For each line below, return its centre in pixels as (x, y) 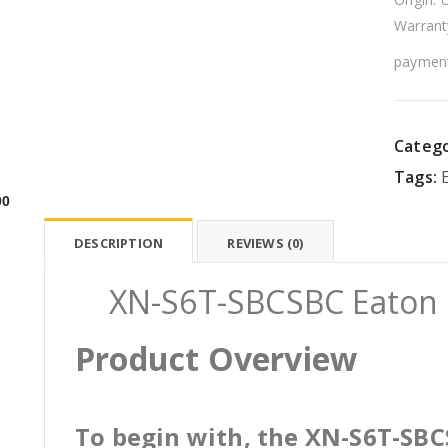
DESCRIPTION (119, 243)
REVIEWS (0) (265, 243)
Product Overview (216, 358)
